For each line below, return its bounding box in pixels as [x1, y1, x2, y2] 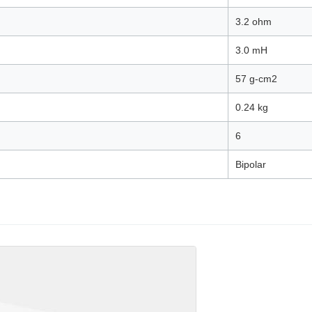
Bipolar [235, 159, 266, 170]
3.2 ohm [235, 16, 272, 27]
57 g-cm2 [235, 73, 277, 84]
